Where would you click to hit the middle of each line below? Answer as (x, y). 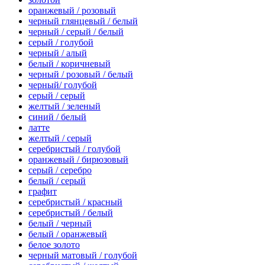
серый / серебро (60, 170)
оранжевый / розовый (72, 10)
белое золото (54, 244)
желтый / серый (60, 138)
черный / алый (58, 53)
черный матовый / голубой (83, 255)
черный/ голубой (63, 85)
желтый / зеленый (64, 106)
